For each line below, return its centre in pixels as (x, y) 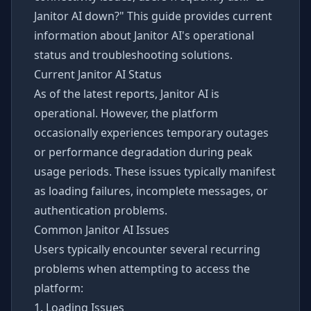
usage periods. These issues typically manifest (155, 171)
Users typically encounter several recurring (147, 249)
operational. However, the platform (126, 113)
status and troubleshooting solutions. (133, 55)
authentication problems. (101, 210)
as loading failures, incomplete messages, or (151, 191)
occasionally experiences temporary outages (151, 133)
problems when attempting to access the (142, 269)
